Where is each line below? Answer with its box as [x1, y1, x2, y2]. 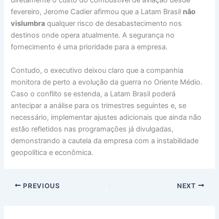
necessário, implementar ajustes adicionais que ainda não [11, 112, 202, 122]
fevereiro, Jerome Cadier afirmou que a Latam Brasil [11, 7, 183, 17]
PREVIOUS [21, 181, 60, 190]
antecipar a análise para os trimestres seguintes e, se [11, 101, 187, 110]
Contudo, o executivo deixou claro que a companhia [11, 66, 184, 75]
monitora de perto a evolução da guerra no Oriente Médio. [11, 77, 203, 87]
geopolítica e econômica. [11, 148, 94, 157]
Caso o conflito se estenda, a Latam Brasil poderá [11, 89, 176, 98]
